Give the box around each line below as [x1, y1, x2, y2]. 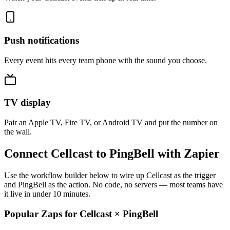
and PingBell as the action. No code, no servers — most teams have [4, 180, 223, 189]
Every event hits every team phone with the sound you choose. [4, 55, 207, 65]
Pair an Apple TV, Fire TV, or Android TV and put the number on [4, 118, 218, 127]
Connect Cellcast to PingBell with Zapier [4, 147, 220, 161]
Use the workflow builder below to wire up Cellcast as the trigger [4, 170, 216, 180]
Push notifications [4, 34, 79, 46]
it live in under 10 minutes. [4, 189, 90, 198]
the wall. [4, 127, 32, 137]
